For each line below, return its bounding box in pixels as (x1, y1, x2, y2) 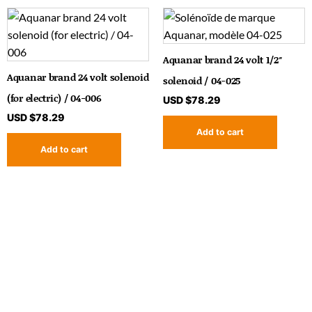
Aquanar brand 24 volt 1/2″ (163, 52, 282, 68)
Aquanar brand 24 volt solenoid (7, 70, 149, 85)
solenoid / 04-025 (163, 73, 241, 88)
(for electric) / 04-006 (7, 91, 102, 106)
